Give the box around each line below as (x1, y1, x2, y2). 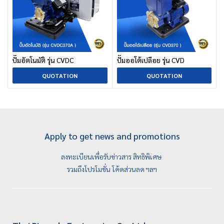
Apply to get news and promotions (44, 129, 180, 141)
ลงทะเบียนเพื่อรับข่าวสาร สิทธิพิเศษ (61, 151, 163, 161)
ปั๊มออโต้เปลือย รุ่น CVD (116, 55, 184, 64)
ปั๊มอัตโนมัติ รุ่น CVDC (12, 55, 73, 64)
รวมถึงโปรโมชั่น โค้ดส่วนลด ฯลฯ (67, 164, 157, 173)
